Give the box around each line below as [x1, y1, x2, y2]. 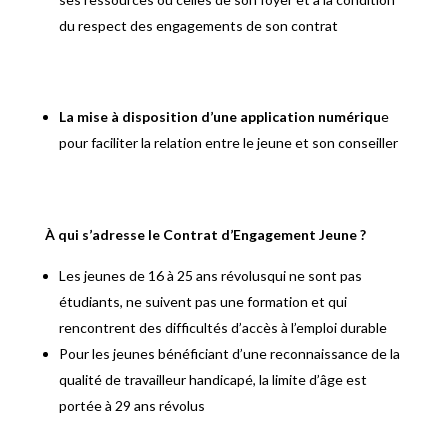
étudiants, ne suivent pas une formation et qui [58, 293, 347, 311]
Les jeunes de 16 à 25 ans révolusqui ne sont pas [58, 267, 362, 285]
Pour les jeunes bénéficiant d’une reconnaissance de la [58, 345, 400, 363]
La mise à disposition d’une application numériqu [58, 108, 381, 126]
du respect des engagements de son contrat [58, 17, 338, 35]
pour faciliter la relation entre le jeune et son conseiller [58, 134, 398, 152]
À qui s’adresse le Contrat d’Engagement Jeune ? [44, 226, 366, 244]
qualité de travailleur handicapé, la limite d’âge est [58, 371, 367, 389]
